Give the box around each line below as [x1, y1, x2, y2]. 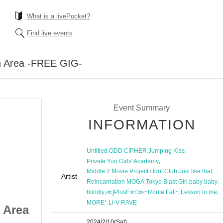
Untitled [87, 147, 108, 154]
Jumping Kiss [148, 147, 185, 154]
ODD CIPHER [109, 147, 147, 154]
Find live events [27, 29, 73, 37]
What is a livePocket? [27, 12, 90, 20]
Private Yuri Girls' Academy [87, 157, 159, 165]
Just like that [179, 168, 212, 175]
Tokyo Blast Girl [146, 178, 188, 186]
